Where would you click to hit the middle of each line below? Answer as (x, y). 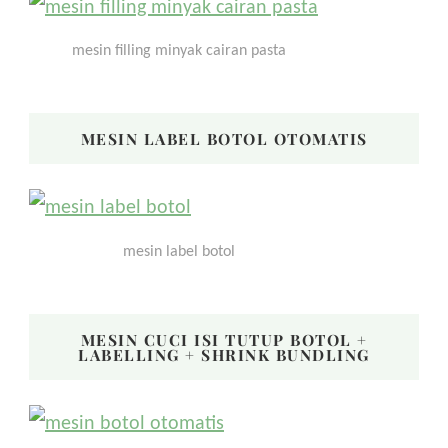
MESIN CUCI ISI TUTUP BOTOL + (224, 339)
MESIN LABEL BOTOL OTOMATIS (224, 139)
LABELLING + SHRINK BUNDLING (224, 354)
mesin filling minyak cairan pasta (179, 50)
